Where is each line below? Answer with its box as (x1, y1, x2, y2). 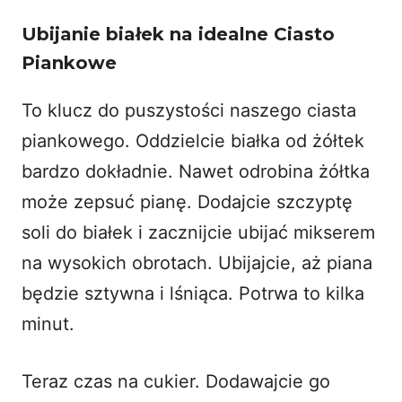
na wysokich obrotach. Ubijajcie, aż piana (22, 251, 372, 274)
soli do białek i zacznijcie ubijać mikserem (22, 221, 375, 243)
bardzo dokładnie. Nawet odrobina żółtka (22, 160, 370, 182)
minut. (22, 312, 74, 335)
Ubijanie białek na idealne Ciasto (22, 22, 335, 45)
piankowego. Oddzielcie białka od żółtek (22, 129, 364, 152)
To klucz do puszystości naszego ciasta (22, 99, 356, 121)
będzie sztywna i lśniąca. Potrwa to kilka (22, 282, 364, 304)
